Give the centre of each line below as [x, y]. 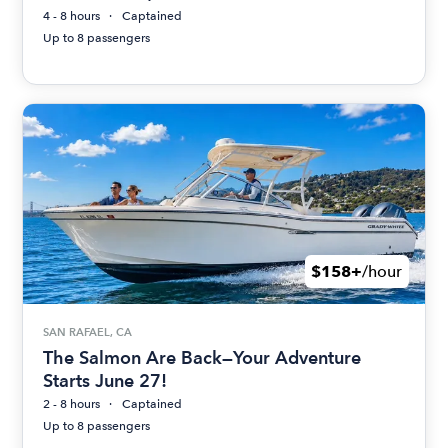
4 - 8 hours [72, 16]
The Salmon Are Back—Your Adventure [202, 357]
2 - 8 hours [72, 403]
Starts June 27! [105, 380]
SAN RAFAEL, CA [88, 332]
